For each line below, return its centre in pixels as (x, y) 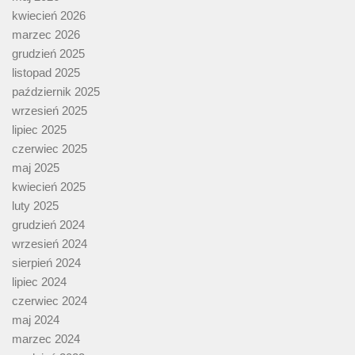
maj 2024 (36, 320)
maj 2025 (36, 168)
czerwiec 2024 (50, 301)
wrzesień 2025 (50, 111)
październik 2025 (56, 92)
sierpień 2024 (46, 263)
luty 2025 (35, 206)
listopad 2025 (46, 73)
